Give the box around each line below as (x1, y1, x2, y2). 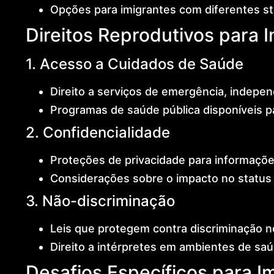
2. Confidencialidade (25, 123, 170, 141)
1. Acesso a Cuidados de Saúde (25, 54, 243, 73)
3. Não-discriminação (25, 191, 175, 210)
